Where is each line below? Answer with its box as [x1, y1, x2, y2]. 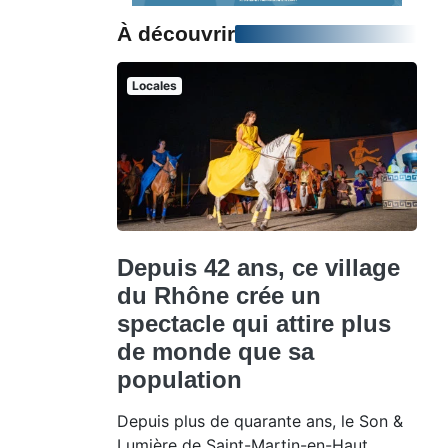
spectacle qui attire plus [117, 309, 391, 337]
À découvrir [117, 22, 235, 46]
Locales [131, 78, 177, 94]
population [117, 365, 242, 393]
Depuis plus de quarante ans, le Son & [117, 410, 403, 431]
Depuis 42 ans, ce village [117, 253, 400, 281]
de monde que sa [117, 337, 314, 365]
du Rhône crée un [117, 281, 321, 309]
